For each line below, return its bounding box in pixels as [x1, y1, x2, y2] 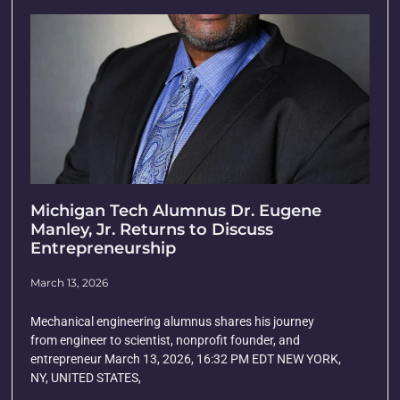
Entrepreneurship [30, 237, 177, 258]
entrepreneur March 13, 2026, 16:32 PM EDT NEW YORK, [30, 351, 342, 366]
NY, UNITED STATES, [30, 370, 142, 385]
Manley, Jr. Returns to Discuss [30, 219, 274, 239]
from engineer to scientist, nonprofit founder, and [30, 332, 301, 347]
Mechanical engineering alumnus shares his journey [30, 313, 315, 329]
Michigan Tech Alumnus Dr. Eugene [30, 200, 322, 221]
